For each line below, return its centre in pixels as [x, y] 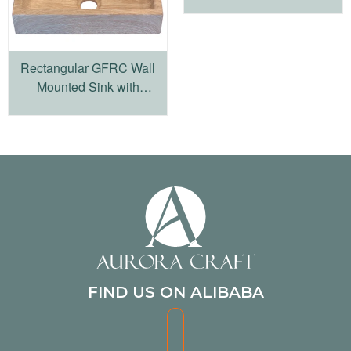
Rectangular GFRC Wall [88, 68]
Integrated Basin [88, 106]
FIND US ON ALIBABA [175, 293]
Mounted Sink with [88, 87]
